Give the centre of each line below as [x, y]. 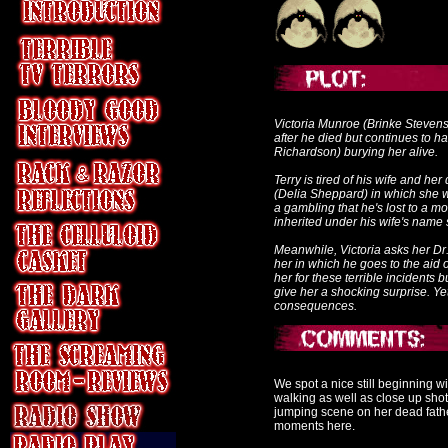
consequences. [315, 306]
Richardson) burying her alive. [356, 152]
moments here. [314, 426]
